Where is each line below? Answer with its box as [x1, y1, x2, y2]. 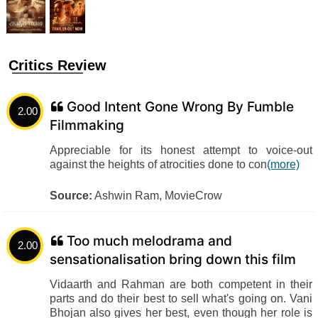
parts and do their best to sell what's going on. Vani [49, 292, 312, 305]
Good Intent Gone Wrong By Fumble [66, 99, 294, 115]
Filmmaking [49, 117, 124, 133]
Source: [49, 190, 92, 202]
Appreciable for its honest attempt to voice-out [49, 144, 312, 156]
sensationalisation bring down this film [49, 251, 296, 268]
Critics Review [9, 57, 106, 73]
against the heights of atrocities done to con [49, 158, 267, 170]
